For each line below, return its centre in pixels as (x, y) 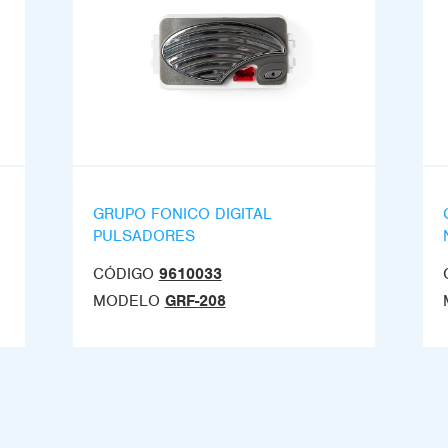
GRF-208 (195, 301)
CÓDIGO (123, 274)
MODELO (126, 301)
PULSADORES (143, 236)
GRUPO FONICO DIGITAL (182, 214)
